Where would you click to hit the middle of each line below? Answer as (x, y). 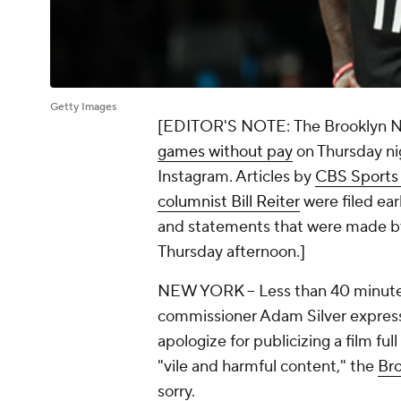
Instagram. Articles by (236, 177)
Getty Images (83, 107)
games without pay (225, 152)
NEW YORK (200, 292)
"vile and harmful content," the (268, 367)
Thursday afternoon (227, 252)
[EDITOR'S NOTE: (226, 127)
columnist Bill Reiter (229, 202)
